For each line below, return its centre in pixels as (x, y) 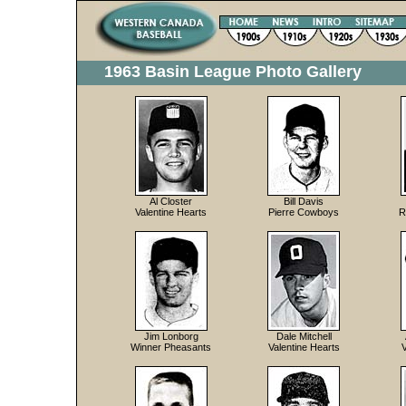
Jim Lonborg (171, 336)
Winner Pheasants (171, 347)
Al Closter (171, 201)
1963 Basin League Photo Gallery (233, 72)
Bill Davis (304, 201)
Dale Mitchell (304, 336)
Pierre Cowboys (304, 212)
